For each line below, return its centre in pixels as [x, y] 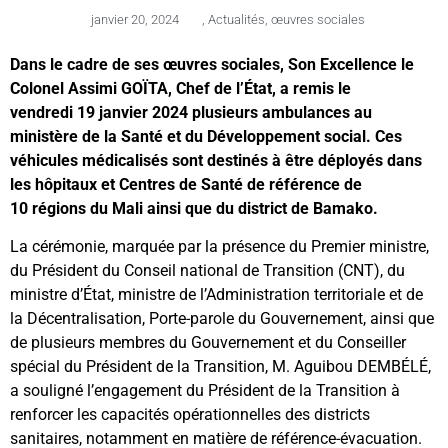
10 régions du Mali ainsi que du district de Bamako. [194, 208]
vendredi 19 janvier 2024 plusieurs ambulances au [191, 112]
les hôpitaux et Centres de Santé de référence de [186, 184]
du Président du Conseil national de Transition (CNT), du [207, 271]
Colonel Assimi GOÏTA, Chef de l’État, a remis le [180, 88]
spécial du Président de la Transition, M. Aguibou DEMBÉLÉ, [220, 367]
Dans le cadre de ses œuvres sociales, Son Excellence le [212, 64]
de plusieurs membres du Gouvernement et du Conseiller [208, 343]
